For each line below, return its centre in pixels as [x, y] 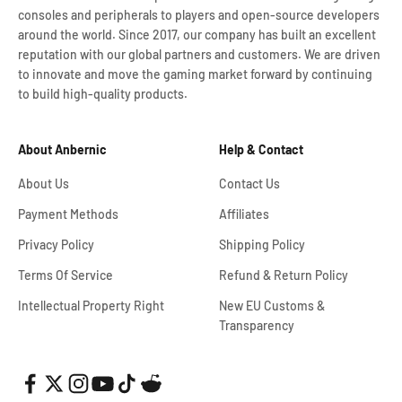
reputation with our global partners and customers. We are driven [199, 54]
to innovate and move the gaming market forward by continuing [195, 74]
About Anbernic [62, 149]
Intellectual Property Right [91, 306]
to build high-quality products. [103, 94]
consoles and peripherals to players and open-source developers [199, 15]
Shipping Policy [262, 245]
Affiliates [244, 214]
